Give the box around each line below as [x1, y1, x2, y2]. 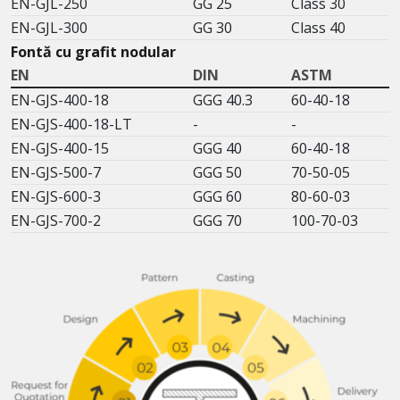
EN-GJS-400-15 [11, 137, 109, 158]
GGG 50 [193, 162, 242, 182]
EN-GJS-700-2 [11, 210, 101, 230]
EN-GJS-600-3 [11, 186, 101, 206]
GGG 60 [193, 186, 242, 206]
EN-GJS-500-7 [11, 162, 101, 182]
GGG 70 [193, 210, 242, 230]
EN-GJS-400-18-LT [11, 113, 132, 134]
